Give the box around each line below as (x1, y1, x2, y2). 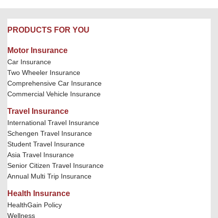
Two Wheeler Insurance (7, 69, 80, 76)
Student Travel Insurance (7, 140, 85, 148)
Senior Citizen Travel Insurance (7, 162, 104, 169)
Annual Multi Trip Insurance (7, 172, 91, 180)
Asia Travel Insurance (7, 151, 74, 159)
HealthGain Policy (7, 201, 62, 209)
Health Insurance (7, 189, 70, 198)
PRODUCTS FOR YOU (7, 26, 90, 34)
